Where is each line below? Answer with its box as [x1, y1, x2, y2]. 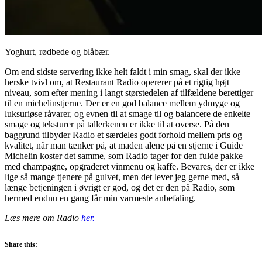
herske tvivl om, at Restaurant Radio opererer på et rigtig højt [5, 77, 229, 87]
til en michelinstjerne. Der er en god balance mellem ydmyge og [5, 98, 240, 108]
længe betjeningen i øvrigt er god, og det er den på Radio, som [5, 182, 235, 192]
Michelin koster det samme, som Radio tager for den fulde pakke [5, 150, 243, 161]
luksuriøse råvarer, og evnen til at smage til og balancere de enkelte [5, 108, 250, 119]
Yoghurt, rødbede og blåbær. [5, 46, 110, 57]
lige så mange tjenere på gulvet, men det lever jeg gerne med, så [5, 171, 239, 182]
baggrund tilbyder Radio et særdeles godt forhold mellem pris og [5, 129, 242, 140]
